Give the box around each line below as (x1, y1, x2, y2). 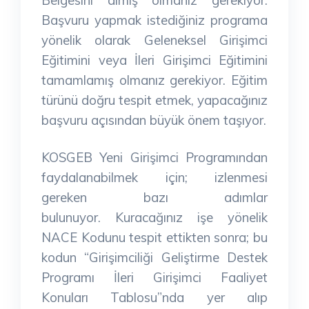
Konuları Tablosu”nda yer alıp (41, 288, 268, 306)
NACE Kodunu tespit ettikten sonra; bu (41, 228, 268, 246)
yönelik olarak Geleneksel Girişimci (41, 31, 268, 48)
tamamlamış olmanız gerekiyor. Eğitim (41, 71, 268, 88)
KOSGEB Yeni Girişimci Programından (41, 148, 268, 166)
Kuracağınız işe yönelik (115, 208, 268, 226)
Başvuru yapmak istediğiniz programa (41, 11, 268, 28)
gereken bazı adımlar (41, 188, 268, 206)
